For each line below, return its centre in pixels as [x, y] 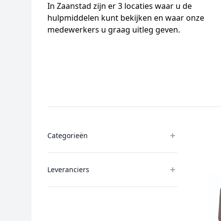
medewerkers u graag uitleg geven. [114, 30]
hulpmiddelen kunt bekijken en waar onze [126, 18]
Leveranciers [68, 169]
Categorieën [68, 135]
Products [64, 124]
